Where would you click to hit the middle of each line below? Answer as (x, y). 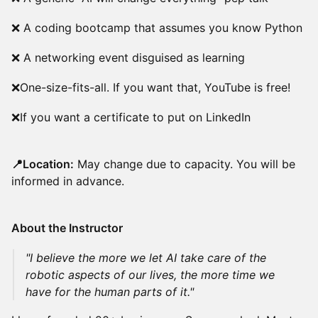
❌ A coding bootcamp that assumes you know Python (157, 28)
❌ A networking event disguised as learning (128, 57)
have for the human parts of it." (110, 292)
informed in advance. (68, 181)
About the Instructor (67, 228)
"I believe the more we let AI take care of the (146, 258)
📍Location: (43, 164)
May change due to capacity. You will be (185, 164)
